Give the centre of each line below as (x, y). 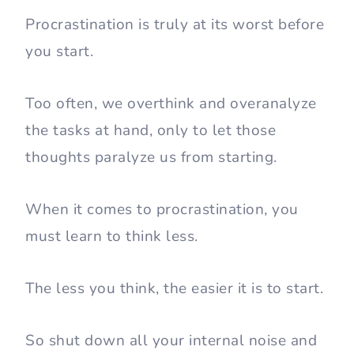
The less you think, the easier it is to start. (177, 288)
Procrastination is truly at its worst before (175, 24)
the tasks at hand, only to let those (151, 130)
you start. (62, 51)
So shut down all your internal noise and (171, 340)
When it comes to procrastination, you (162, 209)
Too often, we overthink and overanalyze (171, 103)
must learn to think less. (114, 236)
